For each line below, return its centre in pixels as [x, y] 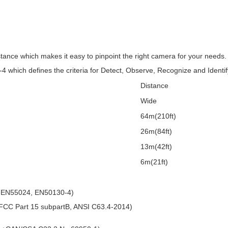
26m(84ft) [156, 131]
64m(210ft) [158, 116]
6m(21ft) [154, 162]
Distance [154, 85]
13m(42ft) [156, 147]
